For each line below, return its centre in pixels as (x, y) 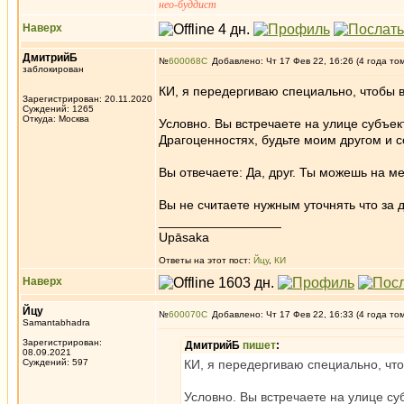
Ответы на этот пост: (206, 260)
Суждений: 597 (55, 362)
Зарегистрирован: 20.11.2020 (87, 99)
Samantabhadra (56, 322)
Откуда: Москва (56, 119)
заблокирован (53, 69)
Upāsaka (184, 237)
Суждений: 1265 (58, 109)
